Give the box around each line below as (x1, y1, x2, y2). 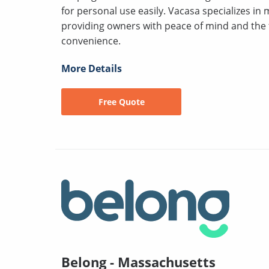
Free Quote (98, 95, 145, 107)
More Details (61, 61, 122, 75)
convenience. (61, 34, 121, 47)
